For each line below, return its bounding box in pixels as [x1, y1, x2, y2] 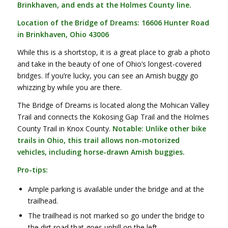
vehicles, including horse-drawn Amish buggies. [17, 147, 185, 157]
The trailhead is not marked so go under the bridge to [27, 210, 205, 220]
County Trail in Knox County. [17, 123, 112, 133]
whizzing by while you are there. [17, 82, 122, 93]
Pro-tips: [17, 164, 48, 175]
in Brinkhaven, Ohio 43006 [17, 30, 109, 40]
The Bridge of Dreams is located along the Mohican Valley [17, 100, 209, 110]
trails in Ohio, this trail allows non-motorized [17, 135, 180, 145]
